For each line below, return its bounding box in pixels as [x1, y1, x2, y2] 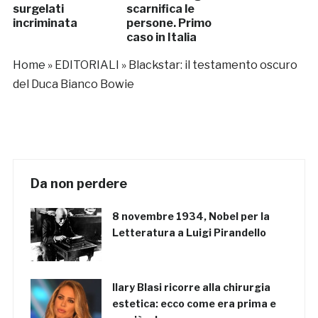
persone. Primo [126, 16, 212, 31]
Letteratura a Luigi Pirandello [111, 226, 266, 239]
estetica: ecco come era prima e [111, 297, 276, 310]
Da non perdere [30, 176, 127, 192]
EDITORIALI [54, 58, 119, 72]
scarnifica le [126, 2, 194, 16]
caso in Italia [126, 31, 197, 45]
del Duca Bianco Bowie [12, 77, 134, 92]
